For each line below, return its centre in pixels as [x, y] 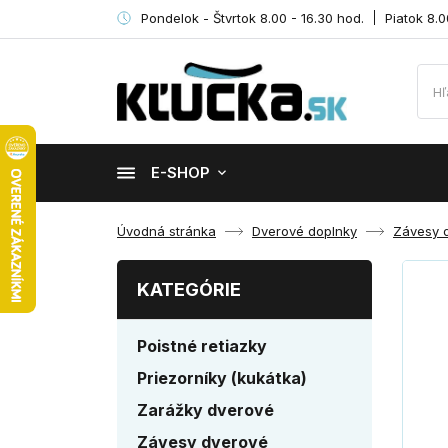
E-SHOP [180, 172]
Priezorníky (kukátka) [222, 378]
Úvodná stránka [166, 231]
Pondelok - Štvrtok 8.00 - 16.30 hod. [252, 18]
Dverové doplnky [304, 231]
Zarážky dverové [205, 410]
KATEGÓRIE [189, 289]
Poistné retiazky [202, 346]
